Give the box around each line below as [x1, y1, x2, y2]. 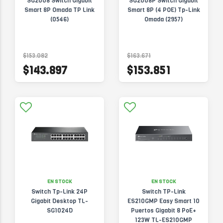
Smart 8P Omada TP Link [24, 6, 95, 14]
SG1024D [46, 207, 73, 215]
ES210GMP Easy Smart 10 [127, 197, 200, 205]
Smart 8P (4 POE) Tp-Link [127, 6, 200, 14]
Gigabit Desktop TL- [31, 197, 88, 205]
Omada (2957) [144, 15, 183, 23]
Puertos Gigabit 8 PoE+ [131, 207, 196, 215]
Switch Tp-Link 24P [31, 188, 88, 196]
